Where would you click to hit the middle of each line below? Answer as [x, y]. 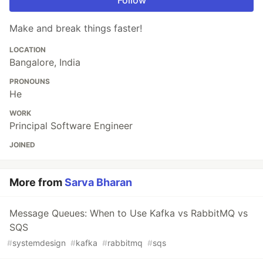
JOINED [22, 144]
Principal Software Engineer [71, 125]
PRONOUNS [30, 81]
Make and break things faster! [76, 28]
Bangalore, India [45, 62]
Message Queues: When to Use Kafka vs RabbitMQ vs [129, 213]
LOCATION [28, 49]
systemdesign [39, 242]
